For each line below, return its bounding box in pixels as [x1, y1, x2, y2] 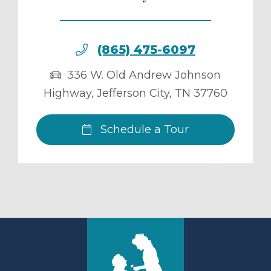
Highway [44, 87, 91, 100]
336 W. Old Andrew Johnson [67, 68, 221, 82]
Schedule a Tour [97, 123, 189, 137]
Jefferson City [97, 87, 169, 100]
